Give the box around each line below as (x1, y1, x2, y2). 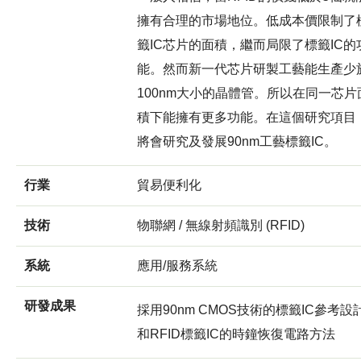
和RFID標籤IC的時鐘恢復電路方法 (137, 326, 335, 341)
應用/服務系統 (137, 258, 218, 272)
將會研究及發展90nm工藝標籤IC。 (137, 134, 337, 148)
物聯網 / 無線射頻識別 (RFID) (137, 218, 305, 232)
